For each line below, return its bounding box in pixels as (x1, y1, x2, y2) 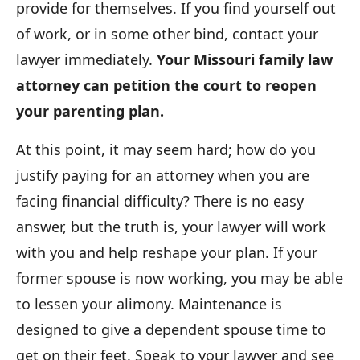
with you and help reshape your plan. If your (16, 242, 317, 262)
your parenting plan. (16, 100, 164, 121)
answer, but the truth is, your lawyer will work (16, 216, 326, 236)
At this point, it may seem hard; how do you (16, 139, 316, 159)
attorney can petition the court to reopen (16, 75, 317, 95)
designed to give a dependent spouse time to (16, 319, 326, 339)
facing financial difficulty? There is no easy (16, 190, 304, 211)
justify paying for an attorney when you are (16, 165, 309, 185)
